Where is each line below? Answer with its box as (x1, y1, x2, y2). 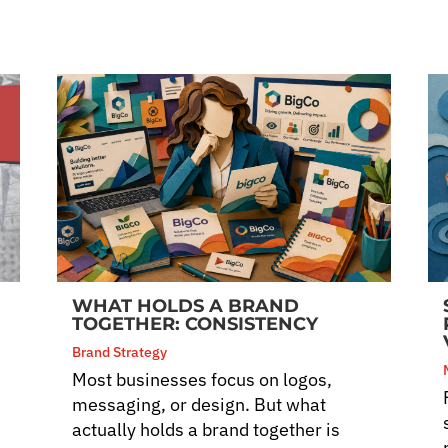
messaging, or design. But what (72, 393, 327, 417)
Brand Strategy (72, 343, 168, 362)
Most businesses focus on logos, (72, 368, 333, 392)
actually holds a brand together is (72, 418, 341, 442)
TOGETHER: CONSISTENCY (72, 313, 319, 336)
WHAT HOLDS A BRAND (72, 295, 300, 318)
